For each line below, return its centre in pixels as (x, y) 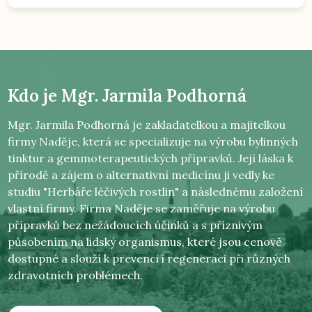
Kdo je (35, 96)
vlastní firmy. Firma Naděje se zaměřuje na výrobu (142, 209)
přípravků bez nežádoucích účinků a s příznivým (135, 225)
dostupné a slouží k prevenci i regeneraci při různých (149, 259)
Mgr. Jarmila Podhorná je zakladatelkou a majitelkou (147, 125)
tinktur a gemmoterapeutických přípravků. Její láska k (151, 158)
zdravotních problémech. (76, 275)
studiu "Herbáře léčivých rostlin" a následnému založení (156, 192)
